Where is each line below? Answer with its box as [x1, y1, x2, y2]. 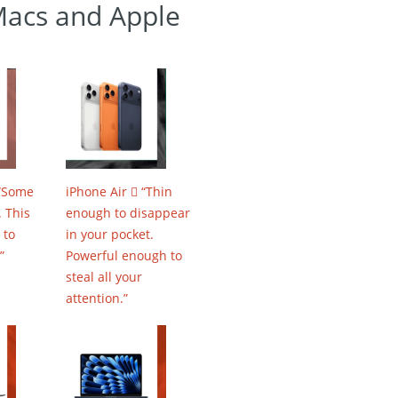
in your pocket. [66, 226, 155, 243]
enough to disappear [66, 204, 191, 221]
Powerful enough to [66, 247, 183, 264]
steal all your [66, 268, 143, 285]
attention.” [66, 290, 129, 306]
